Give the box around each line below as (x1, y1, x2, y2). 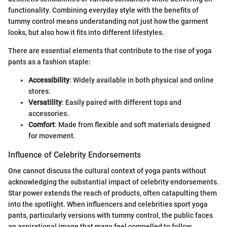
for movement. (28, 131, 75, 140)
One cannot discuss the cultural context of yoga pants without (8, 166, 206, 175)
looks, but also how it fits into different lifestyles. (8, 28, 164, 36)
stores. (28, 87, 51, 95)
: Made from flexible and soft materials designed (55, 120, 210, 129)
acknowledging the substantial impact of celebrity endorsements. (8, 177, 219, 186)
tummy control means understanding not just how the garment (8, 17, 208, 25)
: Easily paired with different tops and (62, 98, 181, 106)
